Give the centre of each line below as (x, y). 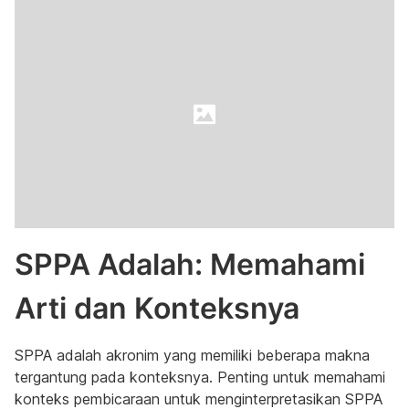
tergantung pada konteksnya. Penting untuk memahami (200, 377)
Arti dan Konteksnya (157, 308)
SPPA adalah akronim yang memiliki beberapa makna (192, 355)
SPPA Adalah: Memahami (190, 264)
